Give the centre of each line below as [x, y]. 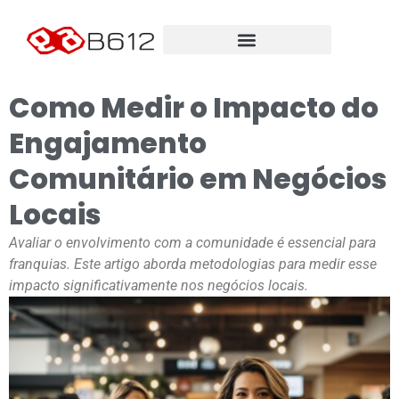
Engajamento [108, 144]
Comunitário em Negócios [198, 179]
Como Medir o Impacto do [194, 108]
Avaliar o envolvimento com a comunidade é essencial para [192, 243]
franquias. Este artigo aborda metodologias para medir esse [193, 265]
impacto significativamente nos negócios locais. [159, 286]
